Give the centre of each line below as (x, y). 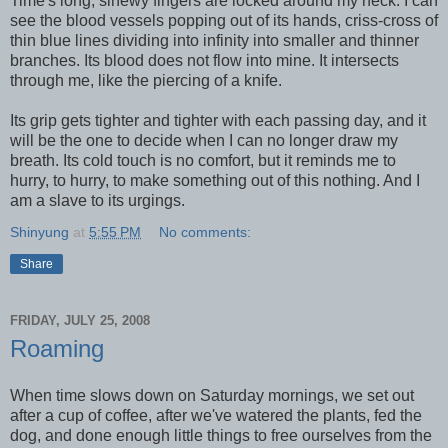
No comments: (205, 231)
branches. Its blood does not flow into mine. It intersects (204, 60)
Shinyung (39, 231)
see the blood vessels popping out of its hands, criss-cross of (224, 20)
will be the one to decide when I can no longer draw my (204, 140)
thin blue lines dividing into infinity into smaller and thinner (214, 40)
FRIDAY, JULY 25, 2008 (80, 320)
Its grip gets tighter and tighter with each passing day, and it (218, 120)
